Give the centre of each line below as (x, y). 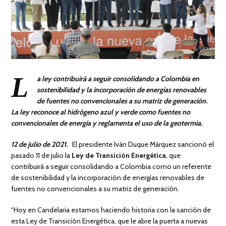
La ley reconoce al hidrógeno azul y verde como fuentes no (101, 112)
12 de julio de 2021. (40, 145)
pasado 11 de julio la (42, 156)
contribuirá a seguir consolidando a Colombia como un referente (111, 167)
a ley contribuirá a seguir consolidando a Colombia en (118, 79)
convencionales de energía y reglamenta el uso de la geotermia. (107, 123)
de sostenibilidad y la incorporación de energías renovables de (108, 178)
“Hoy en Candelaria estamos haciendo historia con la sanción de (111, 210)
